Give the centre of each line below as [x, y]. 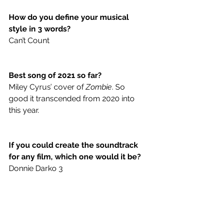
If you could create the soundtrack [74, 145]
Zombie [99, 87]
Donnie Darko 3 [36, 168]
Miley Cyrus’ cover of [47, 87]
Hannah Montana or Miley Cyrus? [71, 203]
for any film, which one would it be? [76, 156]
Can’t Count [30, 40]
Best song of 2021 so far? [55, 75]
